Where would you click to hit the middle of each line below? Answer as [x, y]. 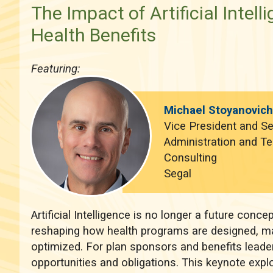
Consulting [191, 158]
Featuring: [55, 69]
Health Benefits [93, 35]
